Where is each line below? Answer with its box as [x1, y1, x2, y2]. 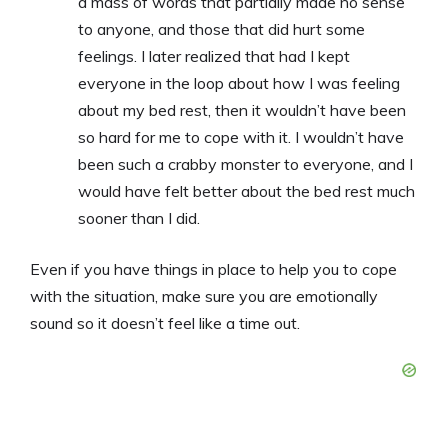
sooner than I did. [78, 208, 200, 229]
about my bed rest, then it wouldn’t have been [78, 100, 406, 121]
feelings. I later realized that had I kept [78, 46, 350, 67]
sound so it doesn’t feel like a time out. [30, 313, 300, 334]
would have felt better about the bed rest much [78, 181, 415, 202]
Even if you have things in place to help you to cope [30, 259, 397, 280]
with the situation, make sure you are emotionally [30, 286, 378, 307]
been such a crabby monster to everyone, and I [78, 154, 413, 175]
